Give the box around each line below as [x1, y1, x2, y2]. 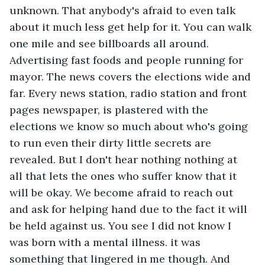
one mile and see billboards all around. [9, 36, 212, 50]
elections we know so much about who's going [9, 119, 251, 133]
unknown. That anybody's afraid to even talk [9, 3, 238, 17]
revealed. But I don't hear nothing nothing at [9, 152, 240, 166]
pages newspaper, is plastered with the [9, 102, 211, 117]
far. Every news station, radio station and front [9, 86, 250, 100]
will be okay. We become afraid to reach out [9, 185, 236, 199]
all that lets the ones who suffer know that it [9, 169, 240, 183]
